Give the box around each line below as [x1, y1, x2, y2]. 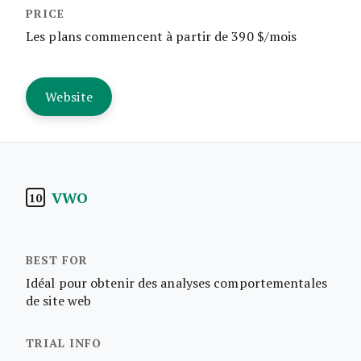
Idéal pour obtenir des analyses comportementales [26, 274, 327, 291]
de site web [26, 292, 92, 309]
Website [45, 88, 93, 105]
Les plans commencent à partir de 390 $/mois [26, 27, 297, 44]
